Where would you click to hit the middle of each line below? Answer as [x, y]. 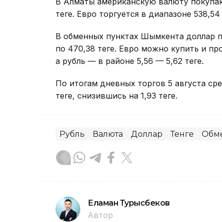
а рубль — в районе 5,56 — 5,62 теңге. [130, 61]
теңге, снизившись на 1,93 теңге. [116, 96]
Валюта [108, 134]
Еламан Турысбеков [129, 203]
